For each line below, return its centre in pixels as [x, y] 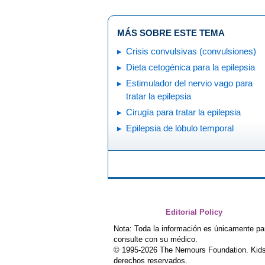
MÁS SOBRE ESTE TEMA [171, 33]
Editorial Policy [194, 212]
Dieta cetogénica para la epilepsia [190, 67]
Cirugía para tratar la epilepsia [183, 112]
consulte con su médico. [156, 240]
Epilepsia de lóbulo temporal [180, 128]
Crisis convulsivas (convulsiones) [191, 51]
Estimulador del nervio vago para [189, 83]
